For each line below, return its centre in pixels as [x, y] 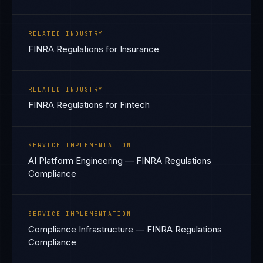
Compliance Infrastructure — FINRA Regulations [125, 229]
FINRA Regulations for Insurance [94, 49]
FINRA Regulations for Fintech [89, 105]
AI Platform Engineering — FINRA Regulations [120, 161]
